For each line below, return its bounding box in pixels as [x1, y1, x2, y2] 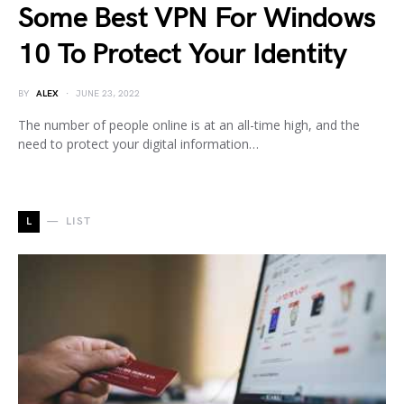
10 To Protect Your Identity [18, 36, 347, 72]
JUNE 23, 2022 [76, 87, 140, 99]
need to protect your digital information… [18, 134, 259, 152]
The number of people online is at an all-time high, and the [18, 115, 360, 133]
